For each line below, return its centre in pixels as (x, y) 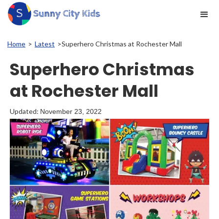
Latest (45, 44)
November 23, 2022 (71, 111)
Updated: (24, 111)
